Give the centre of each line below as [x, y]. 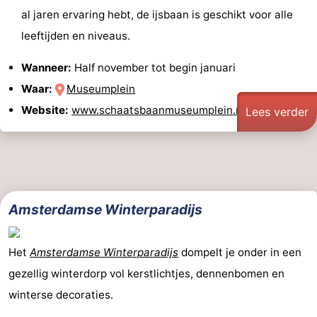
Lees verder [277, 112]
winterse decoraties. [61, 295]
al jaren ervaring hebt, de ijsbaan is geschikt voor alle [157, 14]
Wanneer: [46, 67]
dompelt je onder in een [240, 253]
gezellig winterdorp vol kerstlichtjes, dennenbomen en [146, 274]
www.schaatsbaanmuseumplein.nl [158, 110]
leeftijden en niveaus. [76, 35]
